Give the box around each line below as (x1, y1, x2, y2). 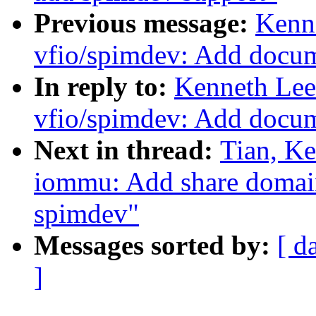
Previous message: (34, 8, 255, 39)
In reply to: (34, 71, 174, 102)
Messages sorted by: (34, 230, 277, 261)
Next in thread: (34, 135, 220, 166)
